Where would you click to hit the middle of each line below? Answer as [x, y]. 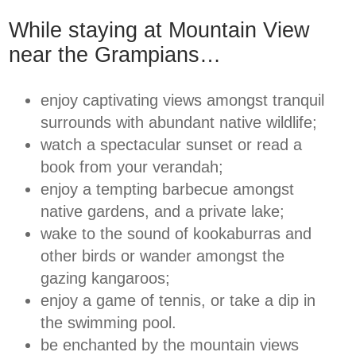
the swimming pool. [108, 323]
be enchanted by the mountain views [169, 345]
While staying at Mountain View [159, 31]
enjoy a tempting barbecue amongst [167, 190]
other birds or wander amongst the [162, 256]
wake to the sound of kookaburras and [176, 234]
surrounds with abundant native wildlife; [178, 123]
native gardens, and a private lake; [162, 212]
